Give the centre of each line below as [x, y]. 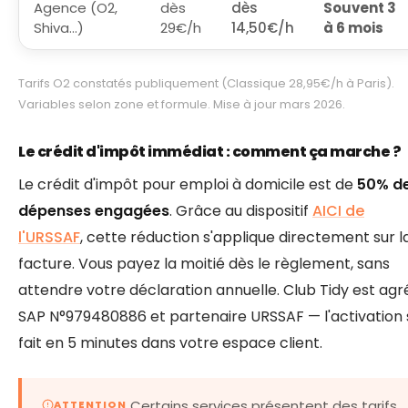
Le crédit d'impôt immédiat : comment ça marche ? [209, 152]
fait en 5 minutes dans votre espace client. [170, 342]
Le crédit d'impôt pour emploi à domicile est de [188, 184]
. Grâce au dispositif [241, 210]
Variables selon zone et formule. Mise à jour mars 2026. [182, 105]
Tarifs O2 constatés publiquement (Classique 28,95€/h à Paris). [206, 84]
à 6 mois [353, 27]
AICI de [338, 210]
